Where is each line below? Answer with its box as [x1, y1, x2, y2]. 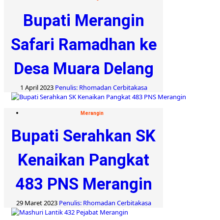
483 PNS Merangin [15, 174, 152, 193]
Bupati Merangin [23, 10, 144, 30]
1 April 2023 [20, 82, 55, 92]
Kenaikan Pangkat [18, 150, 149, 169]
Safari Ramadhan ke [10, 34, 157, 54]
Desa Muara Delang [13, 58, 154, 78]
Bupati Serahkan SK [11, 126, 156, 145]
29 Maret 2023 [16, 198, 59, 207]
